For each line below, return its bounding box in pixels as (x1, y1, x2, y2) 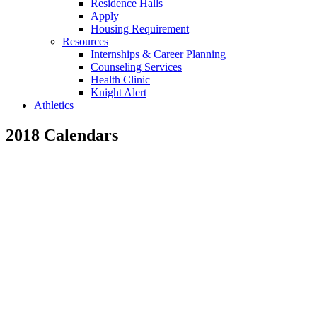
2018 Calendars (6, 125, 118, 144)
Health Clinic (91, 73, 150, 86)
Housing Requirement (91, 22, 189, 35)
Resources (62, 35, 108, 47)
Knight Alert (91, 86, 146, 98)
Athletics (34, 98, 74, 111)
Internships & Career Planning (91, 47, 226, 60)
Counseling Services (91, 60, 182, 73)
